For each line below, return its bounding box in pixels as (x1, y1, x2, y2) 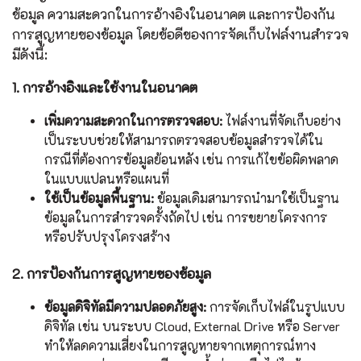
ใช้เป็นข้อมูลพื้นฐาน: (44, 189, 154, 207)
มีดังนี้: (12, 45, 48, 64)
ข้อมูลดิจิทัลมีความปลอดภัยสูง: (44, 298, 206, 316)
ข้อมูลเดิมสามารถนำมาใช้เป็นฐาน (154, 189, 339, 207)
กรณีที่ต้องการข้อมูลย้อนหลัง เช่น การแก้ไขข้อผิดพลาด (44, 151, 338, 168)
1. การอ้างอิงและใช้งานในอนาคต (12, 78, 197, 97)
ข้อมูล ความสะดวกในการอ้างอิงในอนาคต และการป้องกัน (12, 5, 335, 23)
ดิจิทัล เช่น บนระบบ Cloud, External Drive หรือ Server (44, 317, 340, 335)
